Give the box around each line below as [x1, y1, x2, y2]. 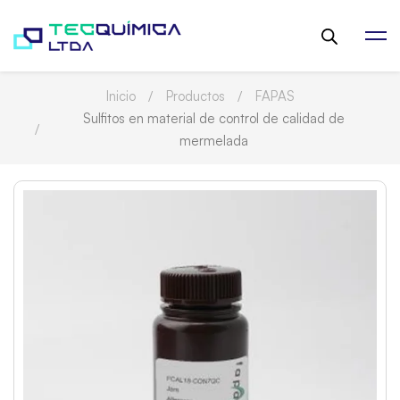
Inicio [105, 87, 136, 104]
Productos [165, 87, 225, 104]
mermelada [179, 132, 248, 149]
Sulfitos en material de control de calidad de [82, 110, 345, 127]
